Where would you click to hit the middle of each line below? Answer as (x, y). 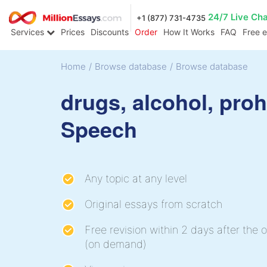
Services (29, 32)
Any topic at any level (136, 178)
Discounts (110, 32)
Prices (73, 32)
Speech (99, 128)
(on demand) (116, 244)
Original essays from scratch (153, 204)
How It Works (189, 32)
